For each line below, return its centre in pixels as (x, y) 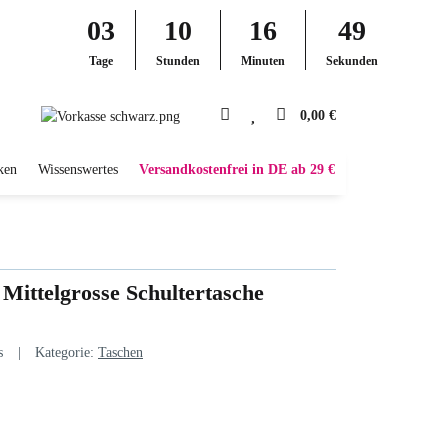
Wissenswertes (78, 169)
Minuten (262, 61)
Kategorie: (66, 352)
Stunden (177, 61)
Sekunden (351, 61)
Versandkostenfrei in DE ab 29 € (237, 169)
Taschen (120, 352)
